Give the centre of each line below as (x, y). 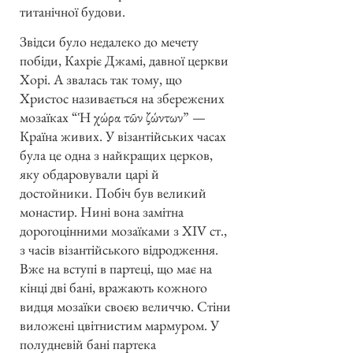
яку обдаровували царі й (89, 174)
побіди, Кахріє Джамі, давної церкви (124, 61)
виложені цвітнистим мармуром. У (119, 325)
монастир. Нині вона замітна (102, 212)
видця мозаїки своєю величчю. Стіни (125, 307)
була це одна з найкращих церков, (116, 155)
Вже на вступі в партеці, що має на (116, 269)
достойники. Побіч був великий (113, 193)
